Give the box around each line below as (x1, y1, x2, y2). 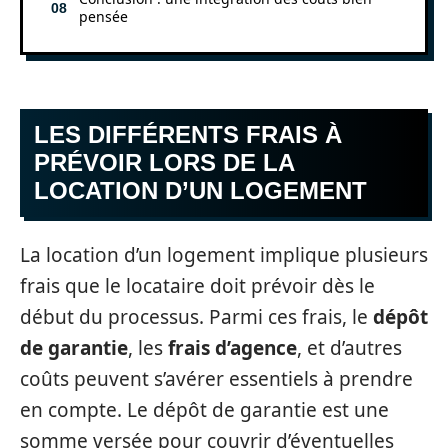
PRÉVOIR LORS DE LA (34, 149, 295, 176)
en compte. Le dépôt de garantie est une (20, 396, 389, 423)
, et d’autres (297, 334, 402, 361)
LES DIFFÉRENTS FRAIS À (34, 121, 342, 148)
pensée (79, 6, 128, 26)
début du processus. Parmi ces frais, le (20, 303, 373, 330)
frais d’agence (168, 334, 297, 361)
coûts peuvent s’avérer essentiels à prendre (20, 365, 413, 392)
